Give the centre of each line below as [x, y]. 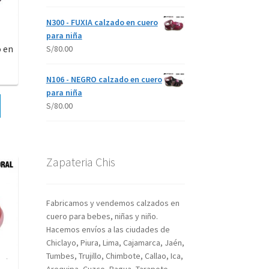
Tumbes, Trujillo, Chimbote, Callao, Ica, [114, 255]
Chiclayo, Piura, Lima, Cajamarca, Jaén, [115, 242]
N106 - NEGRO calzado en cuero [104, 80]
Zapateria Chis [80, 162]
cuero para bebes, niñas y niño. [102, 216]
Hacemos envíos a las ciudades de [108, 229]
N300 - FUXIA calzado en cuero [102, 23]
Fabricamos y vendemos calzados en [113, 203]
